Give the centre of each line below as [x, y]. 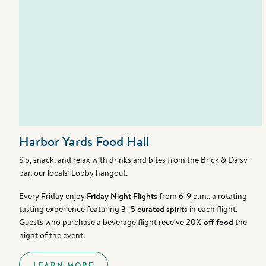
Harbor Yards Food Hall [84, 142]
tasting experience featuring [70, 209]
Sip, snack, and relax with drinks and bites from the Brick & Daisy [134, 160]
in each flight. [213, 209]
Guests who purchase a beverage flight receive [103, 222]
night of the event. [52, 235]
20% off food [210, 222]
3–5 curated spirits [155, 209]
